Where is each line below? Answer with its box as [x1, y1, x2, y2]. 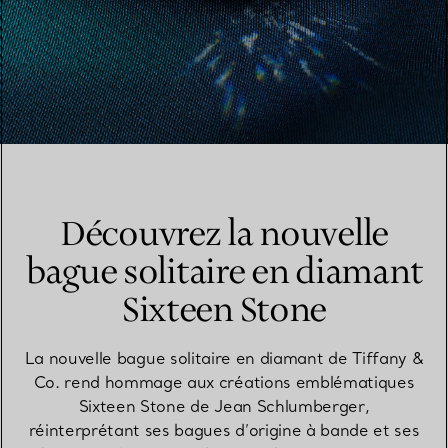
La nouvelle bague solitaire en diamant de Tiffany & [24, 347, 424, 368]
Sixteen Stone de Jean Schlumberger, [78, 395, 370, 416]
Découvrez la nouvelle [59, 212, 389, 257]
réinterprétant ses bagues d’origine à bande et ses [28, 419, 420, 440]
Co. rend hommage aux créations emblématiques [33, 371, 415, 392]
